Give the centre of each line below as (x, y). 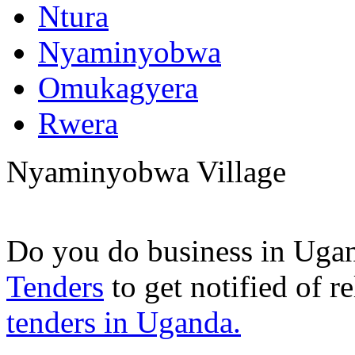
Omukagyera (118, 88)
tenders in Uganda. (124, 322)
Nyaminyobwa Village (146, 172)
